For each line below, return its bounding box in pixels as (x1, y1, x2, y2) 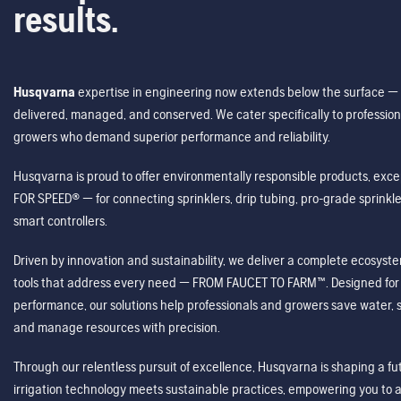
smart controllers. (13, 212, 107, 230)
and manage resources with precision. (13, 319, 220, 337)
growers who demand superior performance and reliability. (13, 127, 330, 145)
